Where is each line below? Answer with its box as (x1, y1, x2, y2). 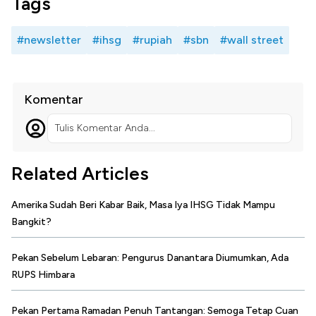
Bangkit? (11, 216, 51, 229)
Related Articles (11, 162, 149, 186)
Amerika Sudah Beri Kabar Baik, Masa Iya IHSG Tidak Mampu (11, 199, 275, 212)
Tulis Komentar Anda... (54, 122, 155, 135)
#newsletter (17, 33, 81, 47)
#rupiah (133, 33, 172, 47)
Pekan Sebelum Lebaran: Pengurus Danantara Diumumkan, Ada (11, 252, 288, 265)
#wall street (220, 33, 284, 47)
